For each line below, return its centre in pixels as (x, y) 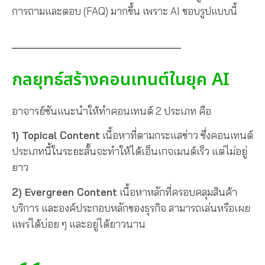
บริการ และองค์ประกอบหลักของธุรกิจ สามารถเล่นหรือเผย (131, 208)
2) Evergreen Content (64, 192)
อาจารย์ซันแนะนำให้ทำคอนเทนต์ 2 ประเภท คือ (112, 111)
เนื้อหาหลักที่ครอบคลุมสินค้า (177, 192)
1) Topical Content (56, 135)
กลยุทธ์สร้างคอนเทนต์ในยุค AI (121, 80)
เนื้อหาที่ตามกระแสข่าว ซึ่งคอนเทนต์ (177, 135)
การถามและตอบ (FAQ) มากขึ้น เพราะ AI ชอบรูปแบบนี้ (125, 11)
